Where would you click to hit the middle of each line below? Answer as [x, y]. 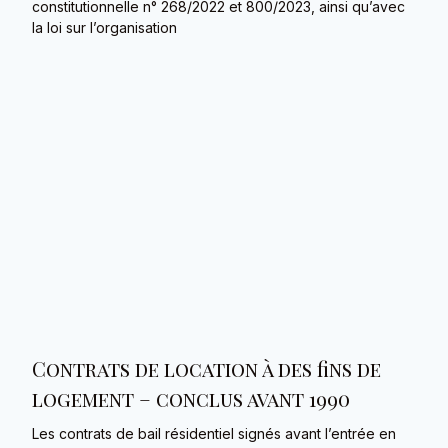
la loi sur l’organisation [105, 28]
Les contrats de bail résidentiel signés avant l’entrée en [214, 434]
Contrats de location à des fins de [207, 369]
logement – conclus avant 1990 [191, 399]
